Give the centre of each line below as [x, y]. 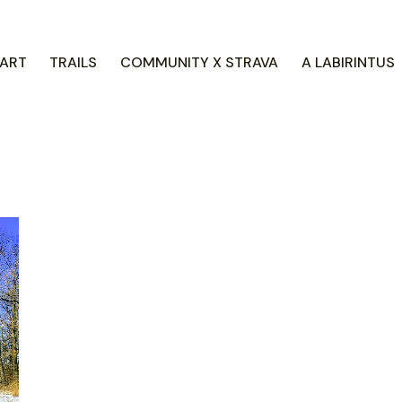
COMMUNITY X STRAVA [199, 62]
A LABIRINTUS [348, 62]
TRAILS [74, 62]
